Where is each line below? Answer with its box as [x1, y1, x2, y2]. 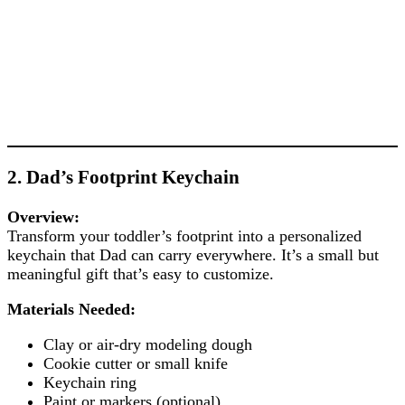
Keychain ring [43, 372, 137, 391]
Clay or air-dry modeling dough [43, 334, 252, 353]
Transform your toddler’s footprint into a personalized [7, 226, 362, 245]
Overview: [7, 207, 80, 226]
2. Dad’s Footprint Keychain [7, 165, 240, 188]
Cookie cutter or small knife [43, 353, 228, 372]
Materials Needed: [7, 299, 136, 318]
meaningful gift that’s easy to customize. [7, 264, 274, 283]
